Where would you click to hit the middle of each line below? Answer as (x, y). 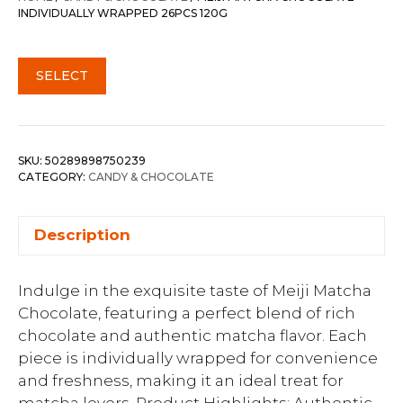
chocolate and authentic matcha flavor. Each (193, 336)
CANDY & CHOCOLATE (151, 176)
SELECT (62, 75)
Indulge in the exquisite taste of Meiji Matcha (195, 291)
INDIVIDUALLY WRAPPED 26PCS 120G (123, 13)
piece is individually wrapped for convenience (198, 358)
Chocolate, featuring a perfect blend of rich (187, 313)
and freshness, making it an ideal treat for (181, 381)
